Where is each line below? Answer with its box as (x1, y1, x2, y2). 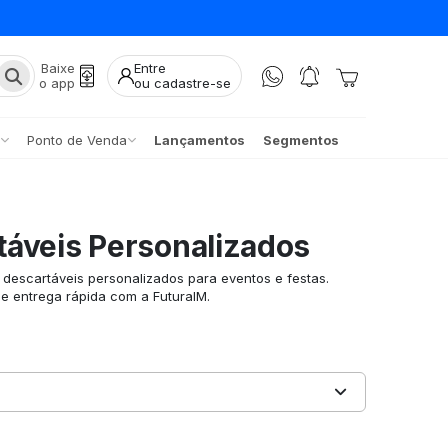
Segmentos (262, 131, 339, 148)
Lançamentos (153, 131, 245, 148)
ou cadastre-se (134, 75, 231, 92)
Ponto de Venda (26, 131, 127, 148)
